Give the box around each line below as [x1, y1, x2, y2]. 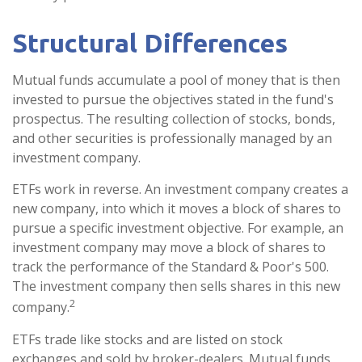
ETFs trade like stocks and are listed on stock [12, 330, 283, 348]
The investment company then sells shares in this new [12, 277, 340, 296]
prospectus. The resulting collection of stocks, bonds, [12, 110, 335, 128]
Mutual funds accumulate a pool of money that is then [12, 71, 340, 90]
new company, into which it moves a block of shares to [12, 200, 341, 218]
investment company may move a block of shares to [12, 238, 326, 257]
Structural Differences [12, 28, 288, 58]
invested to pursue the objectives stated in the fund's [12, 90, 334, 109]
